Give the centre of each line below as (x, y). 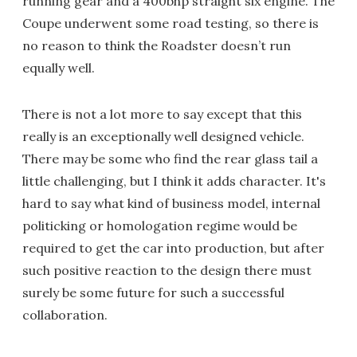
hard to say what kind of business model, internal (171, 203)
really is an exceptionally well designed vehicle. (163, 136)
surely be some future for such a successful (153, 292)
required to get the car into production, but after (173, 247)
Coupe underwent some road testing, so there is (171, 23)
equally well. (59, 67)
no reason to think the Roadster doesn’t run (157, 45)
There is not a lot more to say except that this (162, 114)
